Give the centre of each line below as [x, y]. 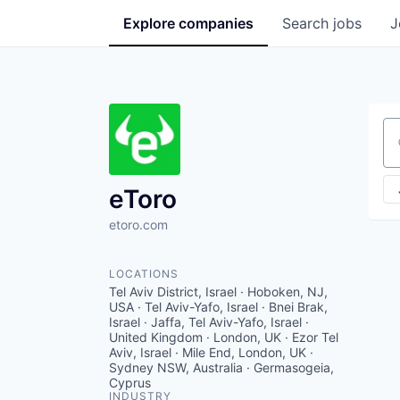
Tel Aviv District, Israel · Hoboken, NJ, [218, 292]
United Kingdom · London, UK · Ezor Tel [224, 337]
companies [216, 23]
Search [308, 23]
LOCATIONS [144, 274]
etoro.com [138, 225]
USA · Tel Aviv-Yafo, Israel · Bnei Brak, [218, 307]
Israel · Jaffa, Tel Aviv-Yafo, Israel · [209, 322]
